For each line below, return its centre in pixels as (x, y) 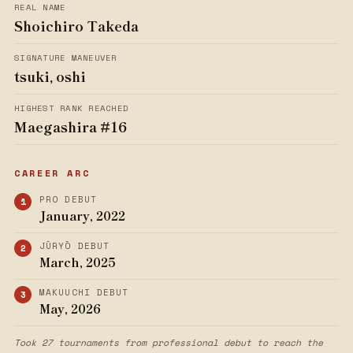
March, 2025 (78, 262)
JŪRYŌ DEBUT (75, 246)
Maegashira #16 (71, 126)
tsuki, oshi (50, 76)
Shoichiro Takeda (76, 26)
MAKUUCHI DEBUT (84, 292)
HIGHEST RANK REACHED (72, 108)
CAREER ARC (52, 173)
